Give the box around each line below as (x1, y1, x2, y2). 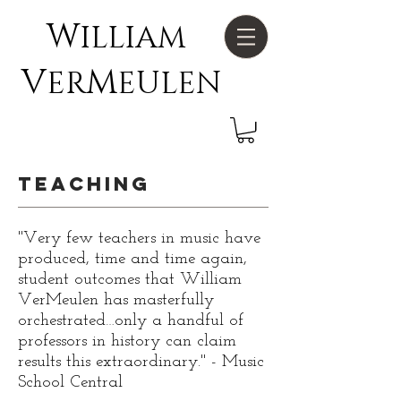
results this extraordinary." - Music (18, 354, 264, 371)
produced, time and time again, (18, 251, 247, 269)
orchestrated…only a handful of (18, 312, 243, 330)
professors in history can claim (18, 333, 236, 351)
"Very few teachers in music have (18, 230, 260, 248)
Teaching (18, 172, 150, 197)
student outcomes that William (18, 271, 242, 289)
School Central (18, 374, 123, 392)
